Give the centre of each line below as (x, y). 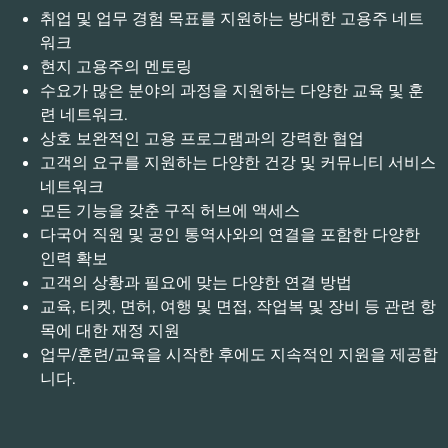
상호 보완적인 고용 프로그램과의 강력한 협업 (202, 138)
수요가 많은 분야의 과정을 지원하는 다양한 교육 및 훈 (232, 90)
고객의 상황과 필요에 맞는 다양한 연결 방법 (196, 282)
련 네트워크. (84, 114)
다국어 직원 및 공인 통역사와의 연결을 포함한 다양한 (230, 234)
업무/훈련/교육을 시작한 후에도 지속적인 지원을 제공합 (239, 354)
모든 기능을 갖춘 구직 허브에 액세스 (170, 210)
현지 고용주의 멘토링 (116, 66)
